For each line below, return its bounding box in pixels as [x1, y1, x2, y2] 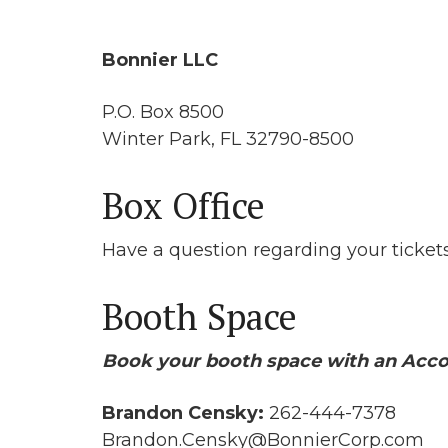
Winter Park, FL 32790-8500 [102, 128, 354, 150]
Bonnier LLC [102, 49, 218, 71]
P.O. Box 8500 [102, 101, 224, 123]
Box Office [102, 182, 265, 229]
